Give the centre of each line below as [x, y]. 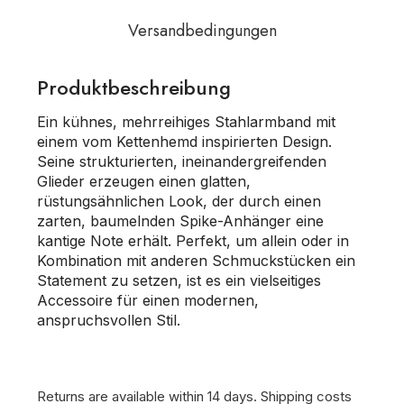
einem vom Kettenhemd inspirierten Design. [184, 142]
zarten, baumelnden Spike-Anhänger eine [180, 221]
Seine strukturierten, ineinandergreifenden [182, 161]
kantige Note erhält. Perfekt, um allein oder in [193, 241]
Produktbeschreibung [134, 87]
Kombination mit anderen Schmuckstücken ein [196, 261]
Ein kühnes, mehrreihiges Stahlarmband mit [186, 122]
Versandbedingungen [202, 31]
